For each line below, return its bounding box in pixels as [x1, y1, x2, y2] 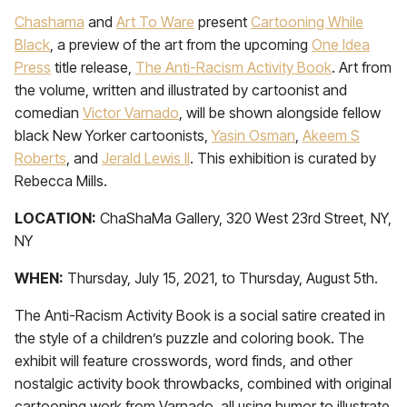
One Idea [312, 35, 370, 54]
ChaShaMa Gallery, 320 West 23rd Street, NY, [96, 209, 392, 227]
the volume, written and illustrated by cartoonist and [15, 81, 347, 99]
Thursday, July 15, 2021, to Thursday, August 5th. [64, 269, 378, 287]
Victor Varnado [83, 104, 179, 122]
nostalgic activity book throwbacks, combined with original [15, 374, 392, 392]
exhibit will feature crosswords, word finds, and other [15, 352, 352, 370]
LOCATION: [15, 209, 96, 227]
